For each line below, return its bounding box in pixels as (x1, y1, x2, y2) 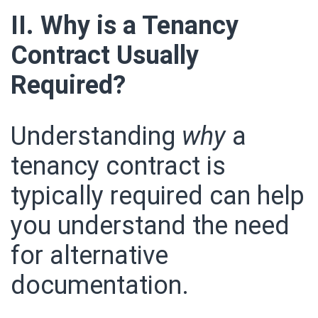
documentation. (11, 270, 189, 300)
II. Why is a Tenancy (11, 10, 238, 40)
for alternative (11, 240, 168, 270)
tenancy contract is (11, 150, 226, 181)
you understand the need (11, 210, 290, 241)
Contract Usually (11, 40, 199, 70)
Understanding (11, 121, 182, 151)
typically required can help (11, 180, 305, 211)
